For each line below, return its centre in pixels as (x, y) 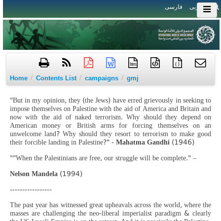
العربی (198, 7)
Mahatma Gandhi (144, 142)
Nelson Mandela (35, 174)
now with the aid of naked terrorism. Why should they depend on (110, 117)
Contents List (56, 78)
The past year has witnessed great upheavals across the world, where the (110, 205)
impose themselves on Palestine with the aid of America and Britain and (110, 109)
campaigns (101, 78)
